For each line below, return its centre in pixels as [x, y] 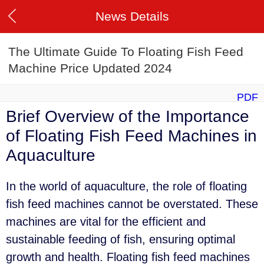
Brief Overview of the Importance [128, 117]
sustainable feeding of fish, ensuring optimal [121, 240]
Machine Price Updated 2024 [90, 68]
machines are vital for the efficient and [106, 222]
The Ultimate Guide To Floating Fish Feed [126, 52]
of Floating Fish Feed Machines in [131, 136]
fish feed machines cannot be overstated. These [132, 204]
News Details [132, 16]
